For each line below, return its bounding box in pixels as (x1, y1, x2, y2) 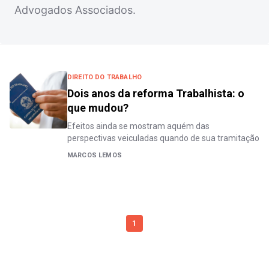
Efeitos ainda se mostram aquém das (67, 121, 210, 131)
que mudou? (67, 101, 128, 114)
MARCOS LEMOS (67, 151, 122, 159)
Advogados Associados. (14, 4, 136, 16)
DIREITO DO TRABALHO (67, 73, 142, 81)
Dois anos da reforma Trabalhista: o (67, 87, 244, 100)
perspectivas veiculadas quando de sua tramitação (67, 133, 259, 143)
